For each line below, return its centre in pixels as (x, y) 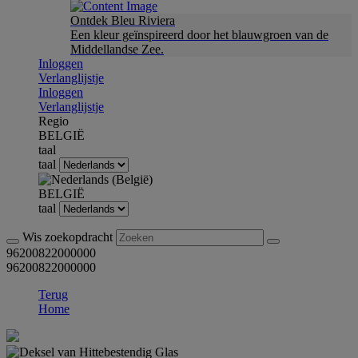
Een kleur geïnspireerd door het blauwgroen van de (199, 35)
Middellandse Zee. (117, 49)
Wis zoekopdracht (69, 237)
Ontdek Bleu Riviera (123, 20)
